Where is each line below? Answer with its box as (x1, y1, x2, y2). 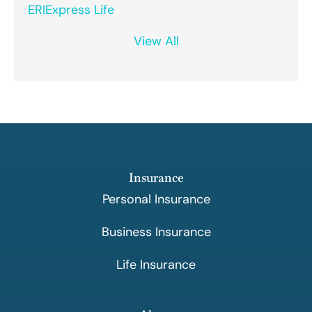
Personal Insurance (102, 190, 210, 208)
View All (133, 32, 179, 49)
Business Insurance (101, 223, 211, 240)
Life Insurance (116, 256, 196, 273)
